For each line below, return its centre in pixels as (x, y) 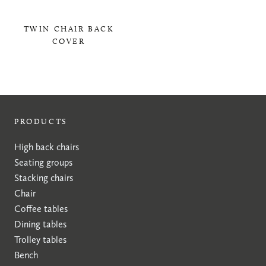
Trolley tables (40, 239)
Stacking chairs (44, 178)
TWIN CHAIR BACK (69, 28)
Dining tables (40, 224)
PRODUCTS (41, 121)
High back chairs (47, 147)
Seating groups (43, 162)
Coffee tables (41, 208)
